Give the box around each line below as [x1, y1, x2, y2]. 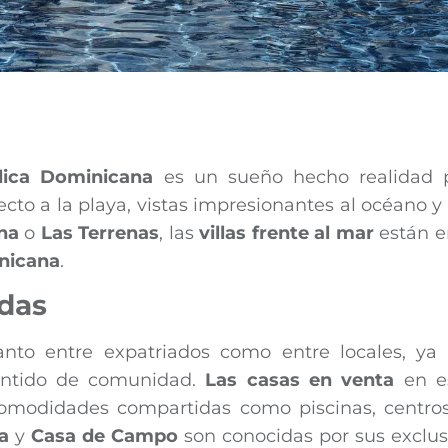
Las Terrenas [40, 221, 160, 244]
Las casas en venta [205, 368, 395, 391]
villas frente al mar [199, 221, 374, 244]
